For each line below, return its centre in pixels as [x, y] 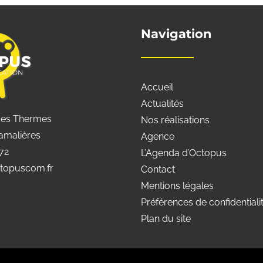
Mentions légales [177, 186]
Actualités [162, 104]
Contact [158, 169]
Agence [158, 136]
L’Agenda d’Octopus [184, 153]
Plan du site [166, 219]
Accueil [157, 87]
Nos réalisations [175, 120]
